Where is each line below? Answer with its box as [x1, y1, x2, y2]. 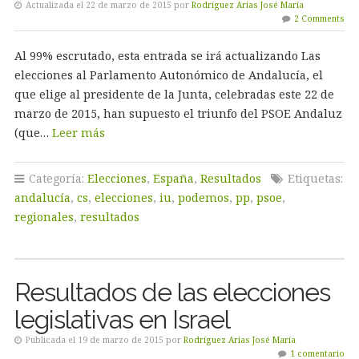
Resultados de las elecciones [14, 277, 330, 307]
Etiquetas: [284, 171, 343, 186]
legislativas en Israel [14, 305, 230, 334]
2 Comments [294, 13, 345, 24]
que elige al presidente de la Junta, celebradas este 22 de [14, 87, 334, 102]
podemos [177, 190, 229, 205]
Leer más [51, 125, 105, 140]
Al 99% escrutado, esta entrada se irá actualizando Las [14, 48, 321, 63]
